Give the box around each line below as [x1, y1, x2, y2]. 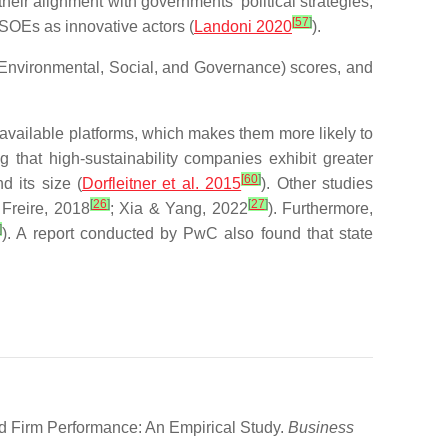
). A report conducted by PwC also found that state [2, 225, 374, 242]
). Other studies [261, 175, 374, 192]
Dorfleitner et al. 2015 [81, 175, 242, 192]
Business [288, 419, 354, 436]
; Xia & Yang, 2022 [109, 200, 248, 217]
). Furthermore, [267, 200, 374, 217]
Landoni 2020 [194, 18, 292, 35]
